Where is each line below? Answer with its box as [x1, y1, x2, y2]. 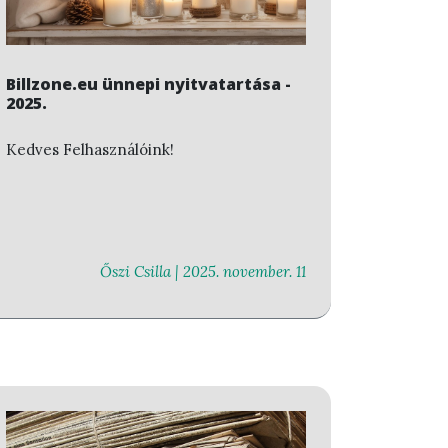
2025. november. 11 [183, 262, 306, 281]
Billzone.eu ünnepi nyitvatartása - [6, 72, 291, 95]
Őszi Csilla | [100, 262, 183, 281]
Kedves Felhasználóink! [6, 139, 174, 159]
